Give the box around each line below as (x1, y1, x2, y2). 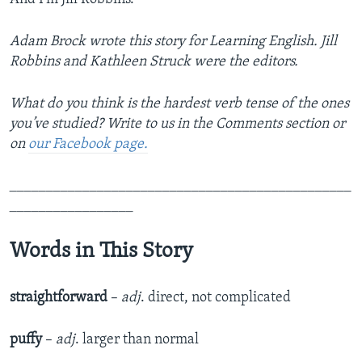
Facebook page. (53, 137, 148, 153)
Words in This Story (10, 241, 193, 263)
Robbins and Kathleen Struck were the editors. (10, 54, 298, 70)
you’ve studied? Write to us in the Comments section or (10, 116, 345, 133)
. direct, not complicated (141, 290, 291, 306)
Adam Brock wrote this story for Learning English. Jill (10, 34, 337, 50)
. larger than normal (75, 332, 199, 348)
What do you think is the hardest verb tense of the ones (10, 96, 349, 112)
